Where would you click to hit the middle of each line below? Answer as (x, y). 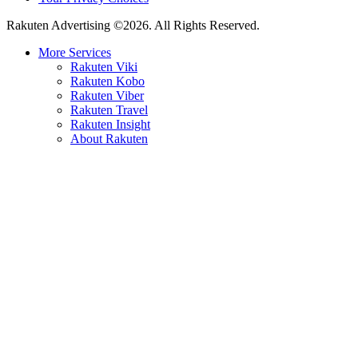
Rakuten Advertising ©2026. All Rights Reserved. (133, 26)
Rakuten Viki (104, 67)
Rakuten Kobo (107, 82)
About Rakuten (109, 139)
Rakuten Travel (109, 110)
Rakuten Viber (107, 96)
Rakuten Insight (110, 125)
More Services (75, 53)
